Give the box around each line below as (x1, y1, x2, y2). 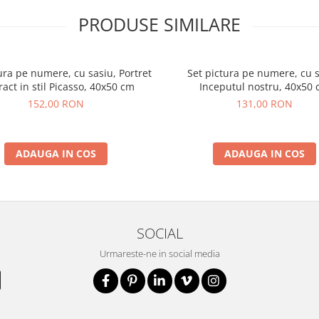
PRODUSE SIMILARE (78, 11, 241, 36)
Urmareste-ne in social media (99, 246, 220, 260)
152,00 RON (28, 96, 84, 110)
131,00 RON (236, 96, 293, 110)
